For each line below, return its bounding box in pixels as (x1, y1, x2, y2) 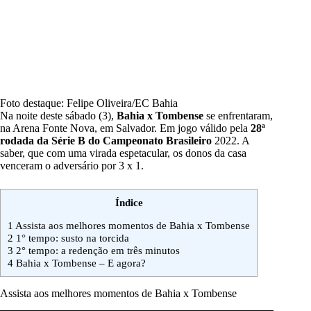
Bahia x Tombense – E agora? (13, 257, 146, 269)
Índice (115, 196, 143, 209)
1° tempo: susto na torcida (13, 232, 129, 244)
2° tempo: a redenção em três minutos (13, 244, 180, 257)
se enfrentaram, (203, 110, 273, 122)
